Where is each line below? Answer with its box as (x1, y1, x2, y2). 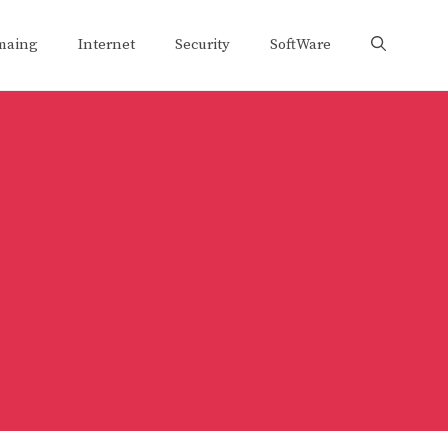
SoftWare (270, 35, 331, 54)
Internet (78, 35, 135, 54)
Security (175, 35, 230, 54)
